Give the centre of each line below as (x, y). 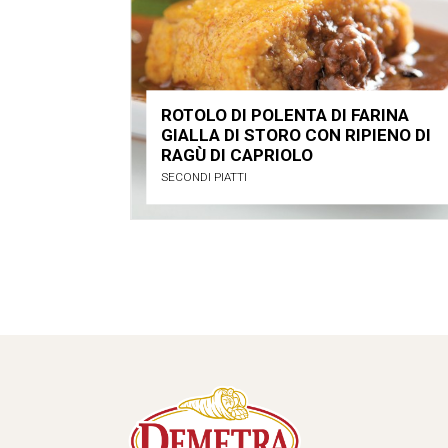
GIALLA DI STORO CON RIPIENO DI (295, 135)
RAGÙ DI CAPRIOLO (236, 155)
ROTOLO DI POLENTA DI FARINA (284, 115)
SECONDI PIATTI (203, 177)
